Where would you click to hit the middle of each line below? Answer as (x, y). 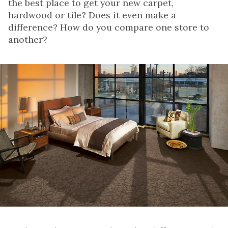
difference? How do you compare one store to (109, 27)
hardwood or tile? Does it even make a (92, 15)
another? (28, 40)
